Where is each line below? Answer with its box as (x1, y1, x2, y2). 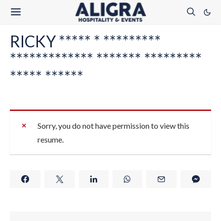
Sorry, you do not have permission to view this (37, 121, 189, 130)
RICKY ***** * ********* (10, 32, 161, 51)
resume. (37, 135, 64, 144)
